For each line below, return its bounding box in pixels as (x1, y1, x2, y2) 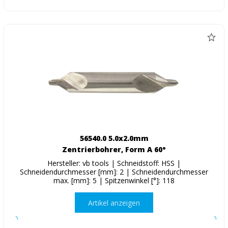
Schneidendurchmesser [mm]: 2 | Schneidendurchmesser (20, 167, 208, 177)
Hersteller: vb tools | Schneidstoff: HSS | (47, 158, 181, 168)
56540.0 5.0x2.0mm (79, 133, 149, 144)
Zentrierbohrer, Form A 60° (62, 145, 166, 155)
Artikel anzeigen (88, 197, 140, 208)
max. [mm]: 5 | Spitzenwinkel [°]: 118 (53, 176, 175, 186)
